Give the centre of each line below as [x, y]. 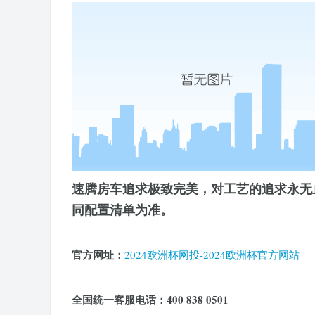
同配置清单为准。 [122, 210]
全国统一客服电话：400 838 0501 [150, 300]
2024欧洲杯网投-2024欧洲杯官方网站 [212, 255]
